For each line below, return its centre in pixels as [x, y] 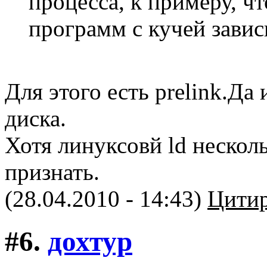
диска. [35, 119]
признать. [52, 172]
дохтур [90, 241]
